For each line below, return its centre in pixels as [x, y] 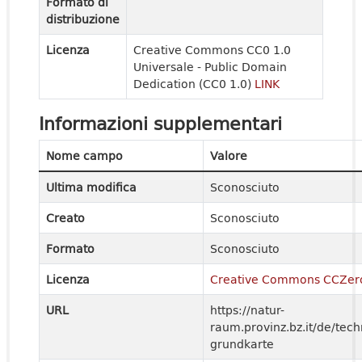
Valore [229, 156]
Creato [65, 218]
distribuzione [83, 19]
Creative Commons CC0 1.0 [212, 50]
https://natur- [247, 310]
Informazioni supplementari [160, 123]
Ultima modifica [91, 187]
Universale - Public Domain [210, 67]
